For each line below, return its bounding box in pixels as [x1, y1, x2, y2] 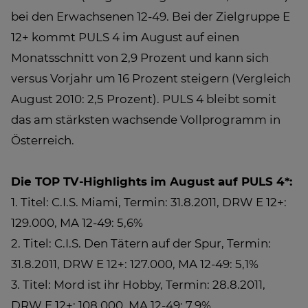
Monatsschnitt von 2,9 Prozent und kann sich [11, 51, 269, 65]
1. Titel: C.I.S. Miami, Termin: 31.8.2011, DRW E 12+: [11, 195, 287, 209]
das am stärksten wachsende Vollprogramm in [11, 113, 280, 126]
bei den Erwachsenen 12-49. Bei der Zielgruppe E [11, 10, 290, 23]
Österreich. [11, 133, 74, 147]
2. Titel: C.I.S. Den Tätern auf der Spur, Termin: [11, 236, 271, 250]
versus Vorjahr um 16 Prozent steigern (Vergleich [11, 71, 291, 85]
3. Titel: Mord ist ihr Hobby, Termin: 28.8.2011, [11, 278, 265, 291]
